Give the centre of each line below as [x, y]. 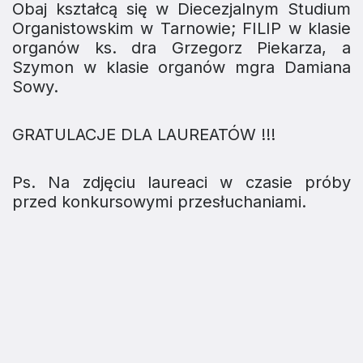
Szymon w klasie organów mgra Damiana [181, 68]
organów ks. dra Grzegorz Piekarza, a [181, 48]
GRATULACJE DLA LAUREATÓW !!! [144, 135]
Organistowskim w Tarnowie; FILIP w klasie [181, 29]
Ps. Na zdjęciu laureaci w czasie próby [181, 183]
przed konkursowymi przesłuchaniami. [159, 202]
